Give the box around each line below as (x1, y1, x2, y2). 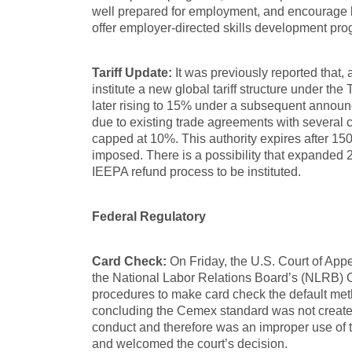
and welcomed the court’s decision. (92, 337, 288, 350)
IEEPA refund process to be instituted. (92, 165, 301, 178)
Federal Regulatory (92, 210, 206, 223)
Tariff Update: (92, 66, 172, 79)
